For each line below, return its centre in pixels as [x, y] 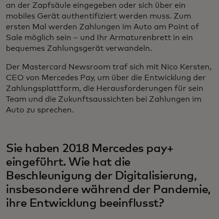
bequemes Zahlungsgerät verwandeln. [79, 49]
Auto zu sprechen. [40, 110]
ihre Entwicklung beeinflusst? [85, 204]
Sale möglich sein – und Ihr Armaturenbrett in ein [99, 38]
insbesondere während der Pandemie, [108, 190]
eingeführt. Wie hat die [68, 163]
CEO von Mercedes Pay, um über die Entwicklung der [106, 78]
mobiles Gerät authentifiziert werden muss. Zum [99, 16]
